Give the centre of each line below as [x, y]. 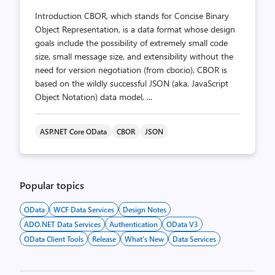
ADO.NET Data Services [62, 224]
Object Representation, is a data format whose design [135, 29]
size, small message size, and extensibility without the [134, 56]
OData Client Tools [54, 239]
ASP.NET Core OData [73, 131]
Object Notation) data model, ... [94, 97]
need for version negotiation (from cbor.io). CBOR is [131, 70]
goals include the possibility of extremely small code [131, 43]
